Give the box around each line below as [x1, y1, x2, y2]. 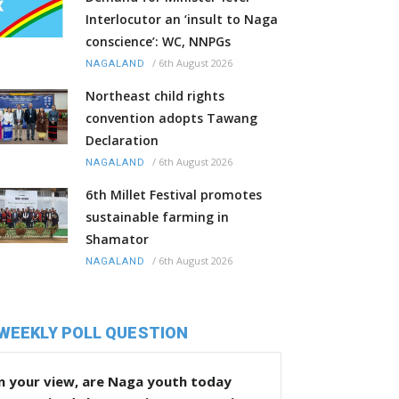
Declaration [85, 132, 159, 150]
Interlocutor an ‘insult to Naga [85, 11, 278, 28]
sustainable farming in [85, 208, 229, 226]
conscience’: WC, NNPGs [85, 33, 231, 51]
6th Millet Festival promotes [85, 186, 262, 204]
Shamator [85, 231, 149, 248]
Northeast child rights [85, 87, 224, 105]
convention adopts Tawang [85, 110, 257, 127]
